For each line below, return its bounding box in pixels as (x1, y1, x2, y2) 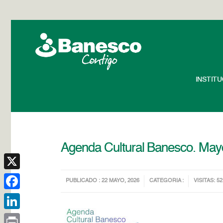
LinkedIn (4, 214, 31, 221)
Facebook (4, 194, 35, 201)
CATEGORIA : (149, 178, 184, 184)
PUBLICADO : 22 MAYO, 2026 (66, 178, 140, 184)
